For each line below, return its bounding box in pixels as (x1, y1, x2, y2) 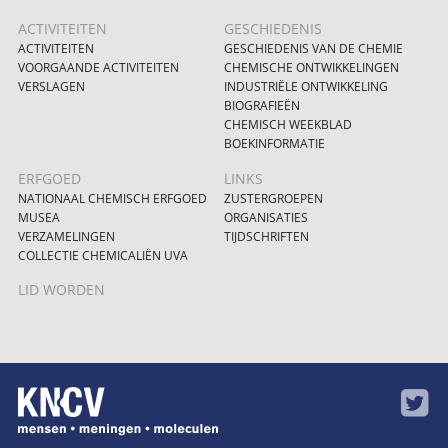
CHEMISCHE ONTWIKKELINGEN (224, 60, 399, 76)
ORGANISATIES (224, 209, 308, 225)
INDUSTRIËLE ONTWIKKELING (224, 79, 388, 95)
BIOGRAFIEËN (224, 98, 300, 114)
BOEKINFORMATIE (224, 136, 325, 152)
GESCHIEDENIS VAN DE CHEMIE (224, 41, 403, 57)
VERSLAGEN (17, 79, 85, 95)
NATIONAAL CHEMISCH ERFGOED (17, 190, 207, 206)
